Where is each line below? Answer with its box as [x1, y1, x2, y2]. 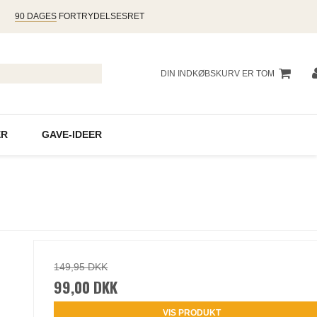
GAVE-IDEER [41, 129, 102, 141]
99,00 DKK [54, 276, 118, 299]
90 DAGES [14, 11, 57, 21]
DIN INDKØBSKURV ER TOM [161, 68, 275, 79]
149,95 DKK [54, 261, 108, 273]
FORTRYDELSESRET [56, 11, 144, 21]
